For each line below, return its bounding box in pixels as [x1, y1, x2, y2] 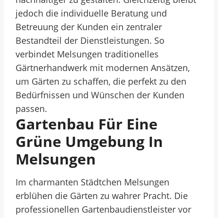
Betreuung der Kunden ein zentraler [16, 21, 162, 33]
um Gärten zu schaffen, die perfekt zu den [16, 75, 186, 87]
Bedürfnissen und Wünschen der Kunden [16, 89, 184, 101]
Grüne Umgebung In [16, 131, 163, 151]
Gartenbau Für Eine [16, 114, 158, 134]
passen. [16, 103, 47, 114]
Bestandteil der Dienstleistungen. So [16, 35, 164, 46]
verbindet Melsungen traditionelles [16, 48, 159, 60]
